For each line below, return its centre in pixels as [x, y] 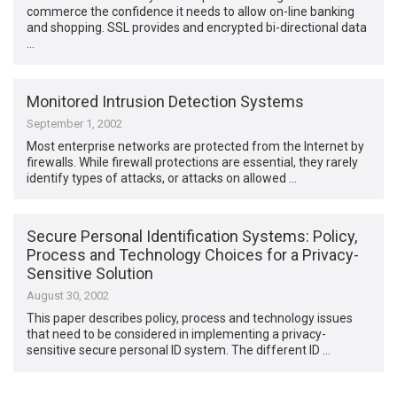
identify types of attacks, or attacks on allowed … [162, 178]
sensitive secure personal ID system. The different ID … [179, 350]
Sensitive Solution [90, 274]
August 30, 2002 [68, 296]
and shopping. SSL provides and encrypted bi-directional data [197, 27]
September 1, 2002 [75, 123]
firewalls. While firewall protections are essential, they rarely [193, 162]
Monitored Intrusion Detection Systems [166, 101]
